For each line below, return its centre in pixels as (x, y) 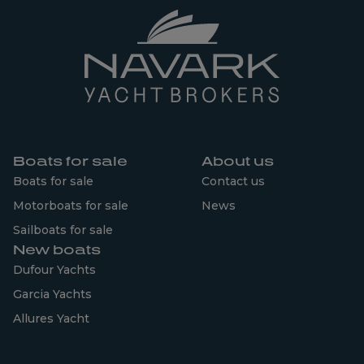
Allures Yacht (51, 318)
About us (238, 160)
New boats (57, 249)
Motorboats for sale (71, 205)
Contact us (233, 181)
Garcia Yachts (52, 294)
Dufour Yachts (54, 269)
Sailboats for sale (63, 230)
